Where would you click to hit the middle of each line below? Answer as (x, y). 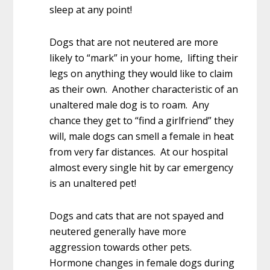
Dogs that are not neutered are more (134, 42)
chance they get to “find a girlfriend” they (142, 120)
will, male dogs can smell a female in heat (142, 136)
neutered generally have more (118, 231)
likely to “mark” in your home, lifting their (144, 58)
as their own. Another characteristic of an (144, 89)
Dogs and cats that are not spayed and (137, 215)
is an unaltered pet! (93, 183)
